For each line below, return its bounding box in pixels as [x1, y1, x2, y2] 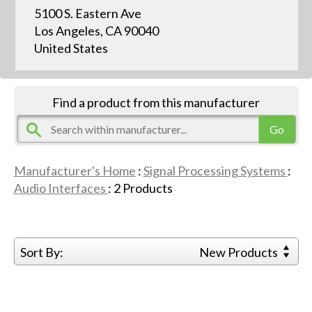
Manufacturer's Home [13, 162, 136, 178]
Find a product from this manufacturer [52, 94, 260, 110]
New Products [199, 244, 281, 260]
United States [33, 40, 108, 56]
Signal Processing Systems [143, 162, 288, 178]
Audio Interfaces [13, 180, 108, 196]
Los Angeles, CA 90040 [33, 22, 159, 38]
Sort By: [19, 244, 63, 260]
